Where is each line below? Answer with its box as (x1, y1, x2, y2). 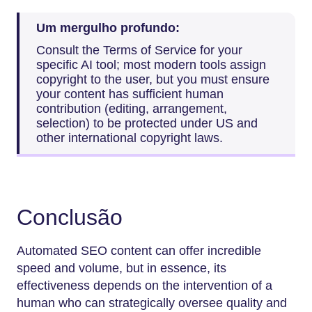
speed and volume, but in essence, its (17, 261, 226, 276)
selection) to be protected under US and (36, 116, 258, 130)
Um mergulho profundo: (36, 21, 180, 36)
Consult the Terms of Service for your (36, 42, 242, 57)
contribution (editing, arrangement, (36, 101, 227, 116)
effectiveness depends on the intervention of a (17, 279, 272, 293)
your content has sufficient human (36, 86, 224, 101)
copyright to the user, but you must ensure (36, 72, 270, 86)
